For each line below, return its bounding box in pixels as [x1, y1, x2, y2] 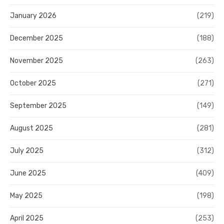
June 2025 [10, 169, 46, 178]
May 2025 [10, 191, 42, 200]
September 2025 [10, 101, 66, 110]
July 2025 [10, 146, 43, 155]
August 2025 [10, 124, 53, 133]
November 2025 [10, 56, 63, 65]
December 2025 [10, 34, 63, 43]
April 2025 [10, 214, 43, 223]
